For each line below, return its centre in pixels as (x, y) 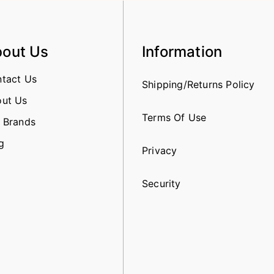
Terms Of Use (174, 117)
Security (161, 183)
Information (182, 51)
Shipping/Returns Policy (198, 84)
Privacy (160, 150)
